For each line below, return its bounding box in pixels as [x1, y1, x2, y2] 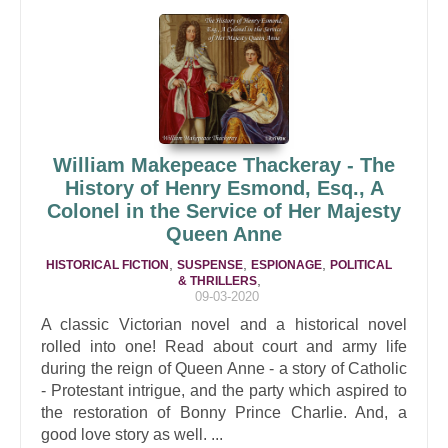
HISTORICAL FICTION [46, 258, 169, 272]
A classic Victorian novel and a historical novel [41, 316, 407, 333]
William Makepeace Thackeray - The [53, 154, 395, 176]
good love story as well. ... [41, 426, 223, 443]
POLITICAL [330, 258, 392, 272]
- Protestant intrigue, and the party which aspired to [41, 382, 407, 399]
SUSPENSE [177, 258, 243, 272]
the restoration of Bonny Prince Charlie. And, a [41, 404, 407, 421]
